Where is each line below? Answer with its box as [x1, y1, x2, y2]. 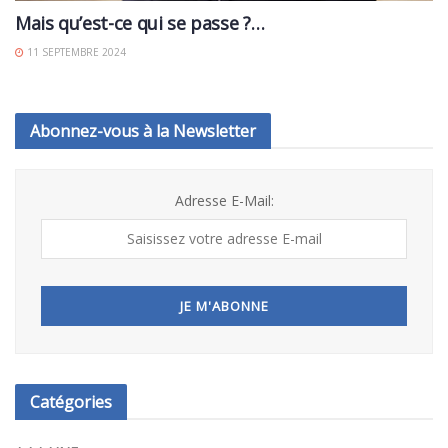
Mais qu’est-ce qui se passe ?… [15, 10, 265, 35]
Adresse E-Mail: [174, 190, 274, 210]
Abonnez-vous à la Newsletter [30, 119, 256, 142]
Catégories [30, 390, 112, 413]
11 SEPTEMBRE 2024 [24, 44, 126, 59]
